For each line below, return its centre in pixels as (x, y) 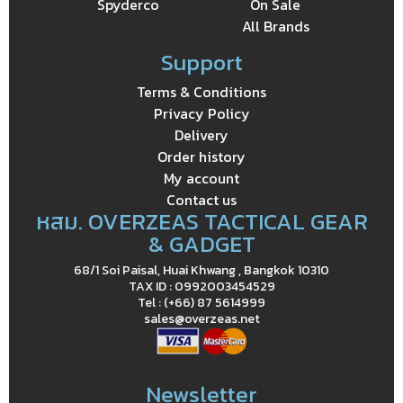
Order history (201, 156)
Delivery (201, 134)
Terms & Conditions (201, 91)
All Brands (275, 26)
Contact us (201, 199)
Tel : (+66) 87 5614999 (201, 302)
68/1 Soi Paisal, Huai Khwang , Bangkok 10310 (201, 270)
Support (201, 62)
